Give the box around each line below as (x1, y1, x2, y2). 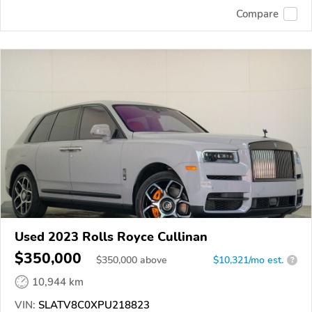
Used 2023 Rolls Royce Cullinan (15, 228, 208, 245)
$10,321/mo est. (213, 253, 283, 267)
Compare (236, 7, 279, 22)
